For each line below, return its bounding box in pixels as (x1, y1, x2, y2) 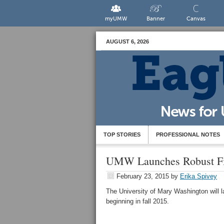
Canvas (186, 15, 205, 22)
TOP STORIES (103, 131, 140, 137)
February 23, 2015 (116, 172, 169, 180)
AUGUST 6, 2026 (106, 38, 149, 44)
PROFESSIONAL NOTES (156, 131, 220, 137)
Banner (146, 15, 165, 22)
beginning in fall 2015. (106, 197, 169, 205)
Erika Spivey (180, 172, 217, 180)
